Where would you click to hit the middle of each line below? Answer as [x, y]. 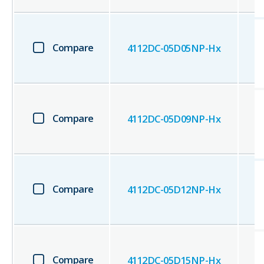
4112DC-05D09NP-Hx [174, 119]
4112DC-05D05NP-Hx [174, 48]
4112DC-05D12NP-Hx [174, 190]
